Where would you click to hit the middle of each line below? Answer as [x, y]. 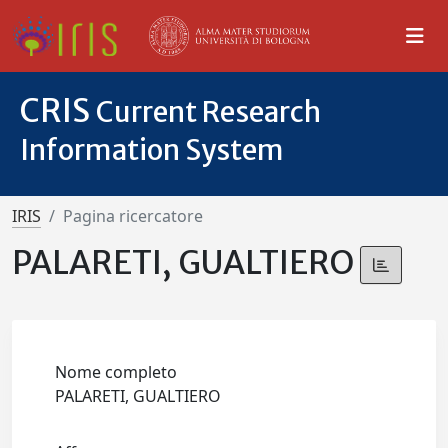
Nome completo [116, 372]
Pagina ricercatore [133, 216]
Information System [152, 150]
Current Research [208, 112]
